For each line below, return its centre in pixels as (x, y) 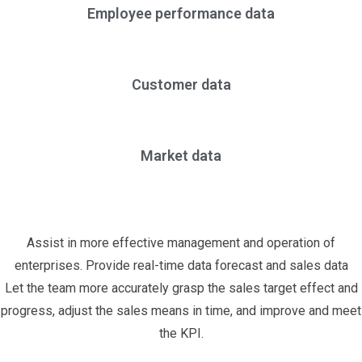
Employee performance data (181, 14)
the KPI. (181, 334)
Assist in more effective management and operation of (181, 243)
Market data (181, 156)
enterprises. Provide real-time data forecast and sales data (181, 266)
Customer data (181, 85)
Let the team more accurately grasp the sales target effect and (181, 288)
